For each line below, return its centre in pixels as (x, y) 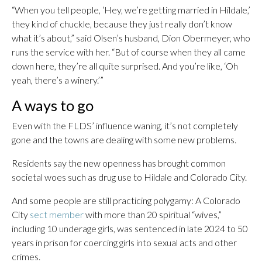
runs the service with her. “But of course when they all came (129, 52)
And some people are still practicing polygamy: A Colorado (126, 200)
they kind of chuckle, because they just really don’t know (122, 24)
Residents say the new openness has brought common (119, 163)
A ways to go (53, 105)
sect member (57, 214)
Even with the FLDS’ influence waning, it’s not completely (125, 125)
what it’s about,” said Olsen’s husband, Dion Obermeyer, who (131, 38)
